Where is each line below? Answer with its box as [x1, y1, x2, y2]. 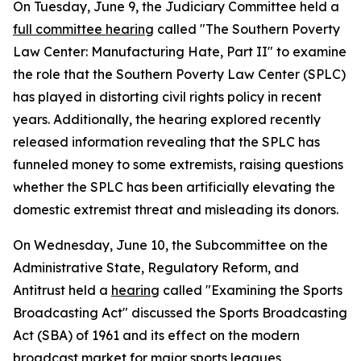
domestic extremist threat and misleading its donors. [13, 201, 338, 218]
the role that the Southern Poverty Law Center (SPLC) [13, 66, 346, 82]
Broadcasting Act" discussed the [13, 305, 219, 321]
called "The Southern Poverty [154, 21, 340, 37]
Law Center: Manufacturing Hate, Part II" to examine [13, 44, 346, 60]
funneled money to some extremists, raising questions [13, 156, 343, 172]
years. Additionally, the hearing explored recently [13, 111, 321, 127]
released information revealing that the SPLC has [13, 134, 320, 150]
